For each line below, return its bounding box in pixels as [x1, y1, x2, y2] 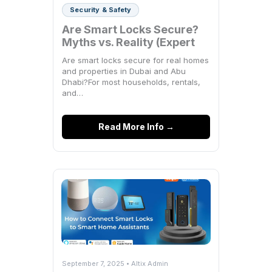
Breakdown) [62, 49, 127, 62]
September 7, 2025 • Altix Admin [62, 259, 168, 268]
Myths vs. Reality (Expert [62, 36, 195, 49]
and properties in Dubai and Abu [62, 66, 186, 76]
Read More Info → [98, 121, 174, 132]
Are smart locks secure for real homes [62, 55, 209, 66]
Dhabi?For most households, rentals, [62, 77, 200, 87]
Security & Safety [70, 5, 132, 15]
